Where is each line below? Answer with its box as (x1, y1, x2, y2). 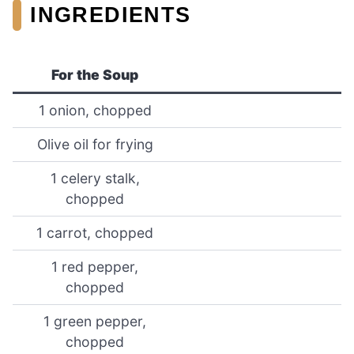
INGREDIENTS (30, 2, 191, 27)
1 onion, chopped (38, 102, 152, 119)
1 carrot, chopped (36, 224, 153, 242)
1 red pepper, (51, 258, 138, 276)
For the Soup (51, 66, 138, 84)
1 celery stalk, (50, 170, 140, 187)
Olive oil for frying (36, 136, 153, 153)
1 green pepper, (43, 313, 146, 330)
